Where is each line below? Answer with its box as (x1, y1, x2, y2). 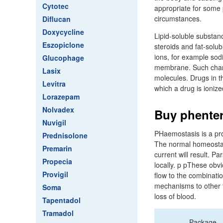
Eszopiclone (42, 40, 84, 50)
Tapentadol (42, 195, 81, 205)
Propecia (42, 156, 72, 166)
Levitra (42, 79, 66, 89)
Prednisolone (42, 130, 88, 140)
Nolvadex (42, 105, 74, 114)
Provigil (42, 169, 68, 179)
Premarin (42, 143, 72, 153)
